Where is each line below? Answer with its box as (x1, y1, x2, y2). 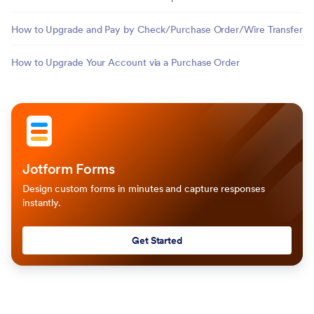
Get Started (131, 234, 183, 247)
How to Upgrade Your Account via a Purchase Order (11, 56, 240, 69)
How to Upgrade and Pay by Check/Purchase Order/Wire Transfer (11, 23, 303, 36)
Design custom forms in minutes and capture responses (22, 182, 265, 195)
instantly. (22, 196, 62, 209)
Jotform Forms (22, 160, 115, 178)
